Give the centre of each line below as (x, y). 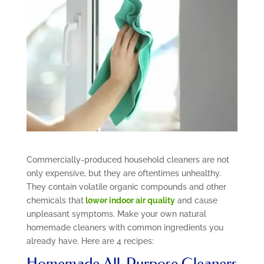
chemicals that (55, 200)
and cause (196, 200)
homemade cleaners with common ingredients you (125, 227)
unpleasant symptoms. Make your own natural (116, 214)
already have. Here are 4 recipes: (90, 241)
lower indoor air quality (129, 200)
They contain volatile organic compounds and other (126, 187)
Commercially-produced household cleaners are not (128, 159)
